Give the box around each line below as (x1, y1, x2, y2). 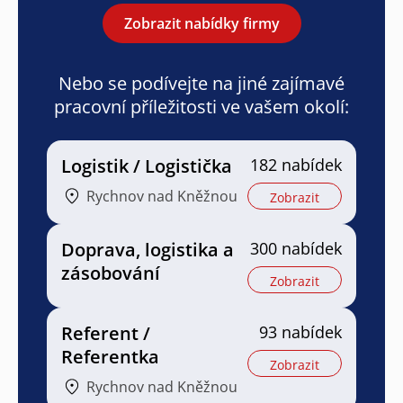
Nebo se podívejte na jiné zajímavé (58, 70, 345, 95)
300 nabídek (250, 237, 342, 259)
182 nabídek (250, 153, 342, 175)
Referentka (61, 344, 159, 369)
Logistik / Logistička (61, 153, 232, 178)
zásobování (61, 260, 160, 285)
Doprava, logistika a (61, 237, 234, 262)
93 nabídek (259, 320, 342, 343)
